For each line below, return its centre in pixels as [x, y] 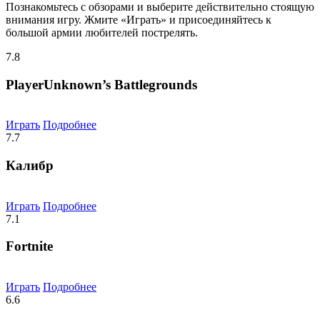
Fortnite [29, 246]
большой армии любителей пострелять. [102, 32]
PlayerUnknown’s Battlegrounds [101, 84]
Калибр [30, 166]
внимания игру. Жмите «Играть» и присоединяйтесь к [139, 19]
